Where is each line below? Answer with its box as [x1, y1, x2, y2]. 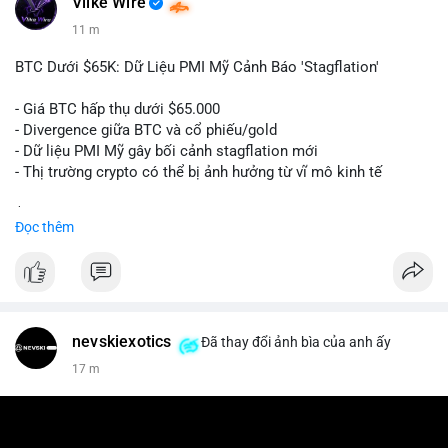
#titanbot [74, 247, 135, 265]
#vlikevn [15, 247, 70, 265]
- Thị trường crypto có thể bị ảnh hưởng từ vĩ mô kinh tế [15, 163, 382, 181]
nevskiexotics [72, 333, 172, 351]
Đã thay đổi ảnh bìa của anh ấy [197, 334, 391, 350]
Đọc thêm [15, 219, 74, 235]
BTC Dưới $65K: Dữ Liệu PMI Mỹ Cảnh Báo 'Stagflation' [15, 58, 379, 76]
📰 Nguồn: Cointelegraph [15, 289, 179, 307]
